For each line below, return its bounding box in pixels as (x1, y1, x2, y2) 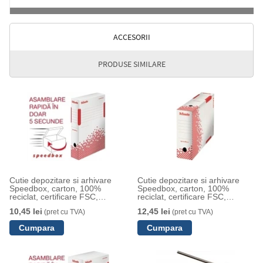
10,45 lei (9, 207, 42, 216)
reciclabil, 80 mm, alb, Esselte (9, 200, 120, 210)
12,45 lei (137, 207, 170, 216)
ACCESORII (113, 32, 150, 42)
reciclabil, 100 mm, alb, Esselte (137, 200, 252, 210)
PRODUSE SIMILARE (97, 59, 166, 69)
